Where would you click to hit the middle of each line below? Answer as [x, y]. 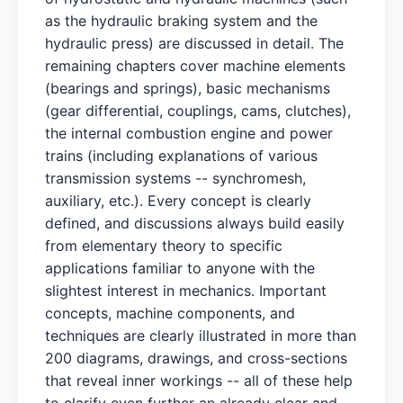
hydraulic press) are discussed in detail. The [194, 43]
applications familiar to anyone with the [180, 268]
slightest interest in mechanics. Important [186, 290]
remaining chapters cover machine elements [195, 65]
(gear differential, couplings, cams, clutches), [198, 110]
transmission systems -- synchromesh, [175, 178]
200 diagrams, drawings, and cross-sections [196, 358]
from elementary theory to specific [164, 245]
